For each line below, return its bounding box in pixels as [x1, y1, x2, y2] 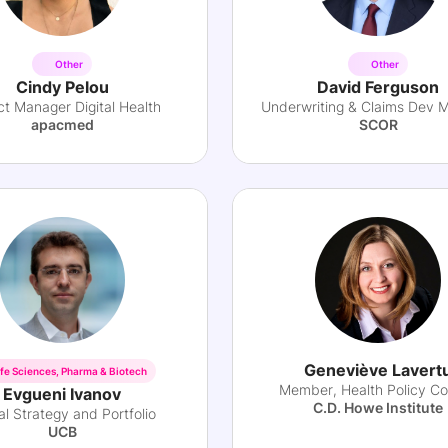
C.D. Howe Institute [313, 399, 443, 416]
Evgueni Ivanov [3, 384, 121, 404]
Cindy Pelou [15, 77, 109, 97]
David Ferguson [317, 77, 439, 97]
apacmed [30, 116, 94, 133]
